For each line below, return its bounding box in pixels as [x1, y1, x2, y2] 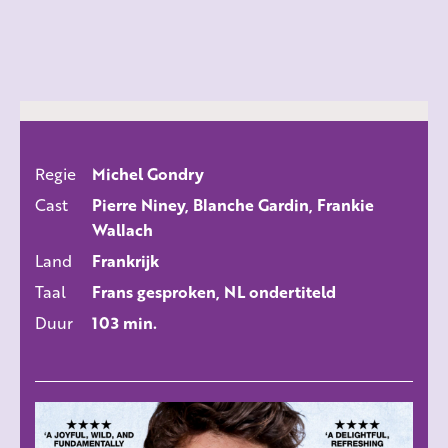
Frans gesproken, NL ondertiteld [92, 280, 336, 304]
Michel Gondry [92, 162, 204, 186]
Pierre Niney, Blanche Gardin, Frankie [92, 193, 374, 217]
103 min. [92, 311, 157, 335]
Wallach [92, 218, 153, 242]
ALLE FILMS [178, 180, 270, 204]
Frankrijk [92, 249, 159, 273]
